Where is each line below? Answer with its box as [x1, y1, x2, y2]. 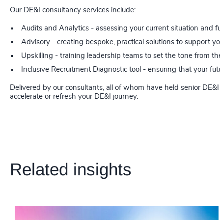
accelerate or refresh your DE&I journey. [10, 93, 138, 100]
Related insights [10, 160, 132, 179]
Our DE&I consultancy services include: [10, 6, 136, 14]
